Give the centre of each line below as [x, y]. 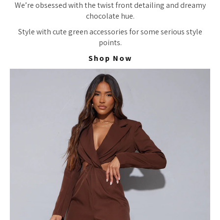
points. [110, 43]
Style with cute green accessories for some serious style [110, 32]
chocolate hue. [110, 16]
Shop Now [110, 58]
